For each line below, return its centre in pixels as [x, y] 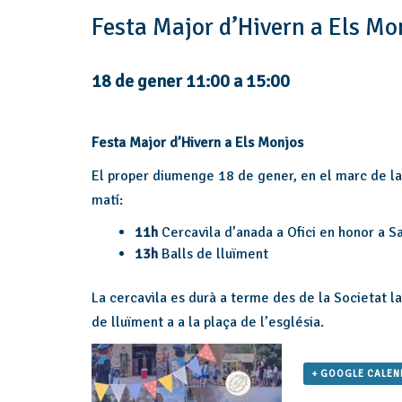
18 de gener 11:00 [161, 81]
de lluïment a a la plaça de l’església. [208, 322]
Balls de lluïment [213, 254]
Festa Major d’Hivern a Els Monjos [197, 143]
